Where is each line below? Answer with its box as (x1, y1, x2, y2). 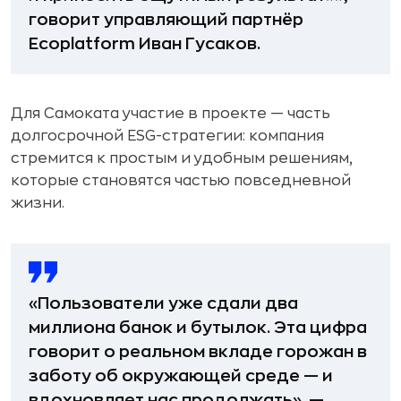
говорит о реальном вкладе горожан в (29, 344, 367, 360)
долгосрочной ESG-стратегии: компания (11, 129, 324, 143)
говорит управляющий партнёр (29, 12, 303, 28)
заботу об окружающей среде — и (29, 368, 333, 384)
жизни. (11, 196, 64, 210)
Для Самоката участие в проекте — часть (11, 107, 330, 121)
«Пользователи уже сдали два (29, 295, 298, 311)
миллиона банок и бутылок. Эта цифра (29, 320, 367, 336)
